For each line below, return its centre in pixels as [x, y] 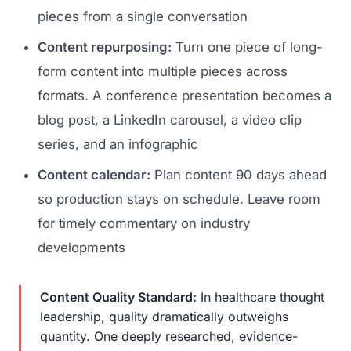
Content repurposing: [105, 47]
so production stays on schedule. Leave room [179, 199]
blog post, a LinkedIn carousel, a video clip [170, 120]
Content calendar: [94, 175]
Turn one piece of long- [247, 47]
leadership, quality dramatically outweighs [164, 316]
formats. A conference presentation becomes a [185, 96]
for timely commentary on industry [144, 224]
